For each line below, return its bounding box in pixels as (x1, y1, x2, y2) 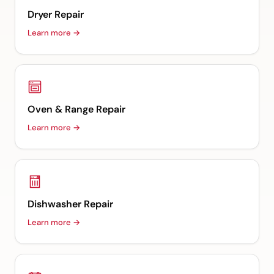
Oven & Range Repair (28, 103, 125, 116)
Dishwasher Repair (28, 198, 113, 211)
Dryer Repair (28, 8, 84, 21)
